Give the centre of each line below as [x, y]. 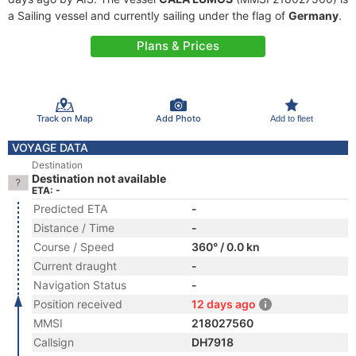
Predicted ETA [70, 209]
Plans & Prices [178, 46]
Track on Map [64, 118]
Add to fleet [291, 118]
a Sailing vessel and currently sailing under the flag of [148, 15]
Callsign [54, 342]
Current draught [75, 266]
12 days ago [224, 304]
